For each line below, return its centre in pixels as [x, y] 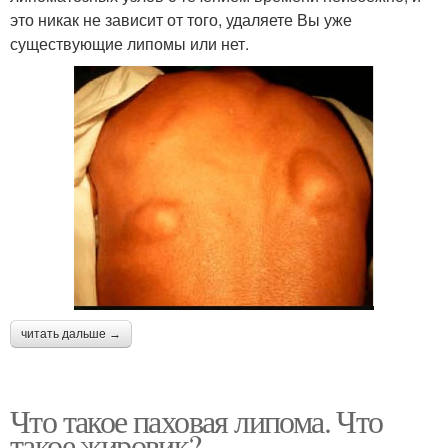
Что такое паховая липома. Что [196, 420]
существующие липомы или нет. [129, 43]
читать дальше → [71, 333]
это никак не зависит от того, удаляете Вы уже [181, 19]
